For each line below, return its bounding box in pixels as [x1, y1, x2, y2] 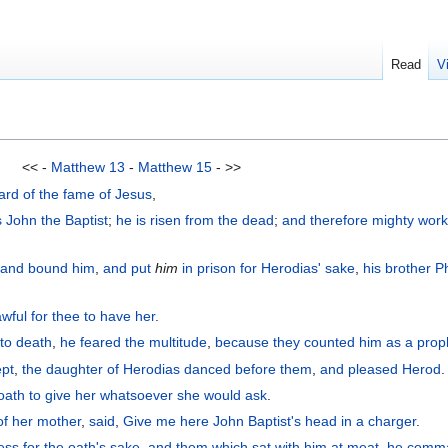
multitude [149, 334, 208, 351]
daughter [46, 360, 104, 377]
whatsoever [100, 386, 174, 403]
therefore [310, 211, 369, 228]
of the [23, 185, 60, 202]
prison [197, 260, 237, 277]
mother [37, 412, 82, 429]
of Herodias [107, 360, 181, 377]
